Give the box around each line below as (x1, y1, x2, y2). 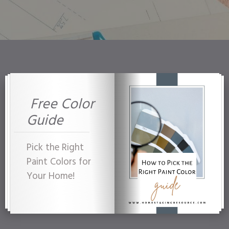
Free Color (27, 93, 94, 116)
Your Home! (27, 169, 75, 184)
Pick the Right (27, 140, 84, 155)
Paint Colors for (27, 154, 91, 170)
